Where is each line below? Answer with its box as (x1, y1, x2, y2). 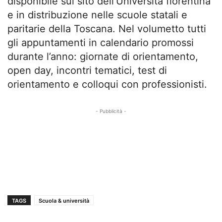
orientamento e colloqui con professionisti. (7, 78, 207, 90)
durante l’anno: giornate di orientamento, (7, 50, 198, 62)
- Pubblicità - (96, 108, 126, 114)
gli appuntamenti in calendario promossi (7, 36, 194, 49)
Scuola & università (39, 197, 89, 204)
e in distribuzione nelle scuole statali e (7, 8, 187, 21)
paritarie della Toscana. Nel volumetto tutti (7, 22, 206, 35)
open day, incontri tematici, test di (7, 64, 167, 76)
